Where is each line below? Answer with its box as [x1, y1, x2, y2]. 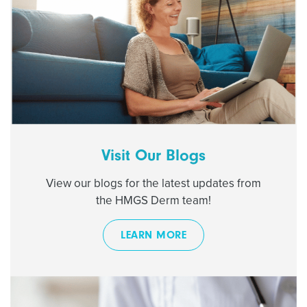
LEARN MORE [121, 228, 186, 241]
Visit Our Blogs [101, 145, 206, 164]
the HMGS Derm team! [96, 193, 211, 208]
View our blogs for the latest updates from [46, 175, 261, 191]
